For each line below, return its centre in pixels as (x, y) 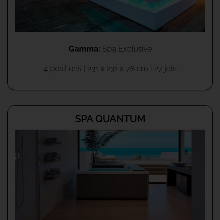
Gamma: (84, 49)
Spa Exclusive (126, 49)
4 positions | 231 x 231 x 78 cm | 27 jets (110, 69)
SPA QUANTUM (110, 119)
